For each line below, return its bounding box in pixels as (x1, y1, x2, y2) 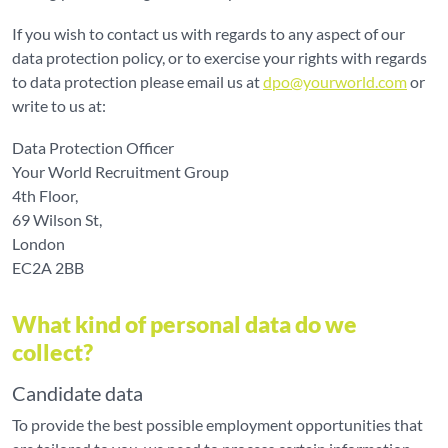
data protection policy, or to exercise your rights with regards (12, 48, 427, 67)
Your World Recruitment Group (12, 162, 229, 181)
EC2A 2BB (12, 258, 84, 277)
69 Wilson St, (12, 210, 102, 229)
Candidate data (12, 381, 143, 405)
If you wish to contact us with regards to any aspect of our (12, 24, 405, 43)
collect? (12, 338, 93, 366)
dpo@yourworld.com (263, 72, 407, 91)
